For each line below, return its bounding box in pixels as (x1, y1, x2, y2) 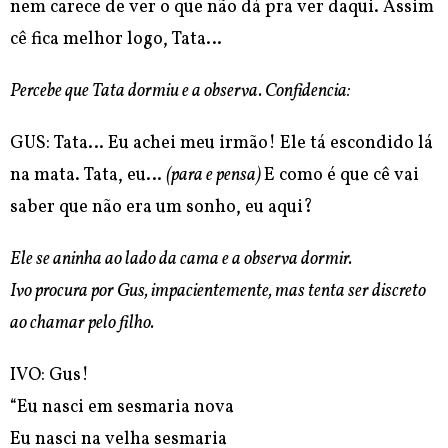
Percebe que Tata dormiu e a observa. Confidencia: (10, 79, 350, 105)
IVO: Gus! (10, 363, 89, 389)
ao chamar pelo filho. (10, 311, 154, 337)
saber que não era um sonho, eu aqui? (10, 195, 317, 221)
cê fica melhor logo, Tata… (10, 27, 222, 53)
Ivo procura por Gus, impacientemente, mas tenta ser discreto (10, 279, 426, 305)
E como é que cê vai (264, 163, 419, 189)
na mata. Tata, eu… (10, 163, 166, 189)
